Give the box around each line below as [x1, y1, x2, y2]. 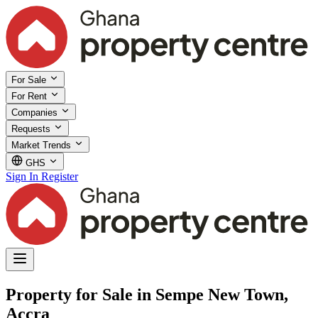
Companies [11, 106, 60, 118]
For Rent [11, 90, 50, 102]
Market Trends [11, 139, 74, 150]
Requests [11, 123, 53, 134]
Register [41, 170, 78, 182]
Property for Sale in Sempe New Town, [6, 285, 288, 304]
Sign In [6, 170, 38, 182]
